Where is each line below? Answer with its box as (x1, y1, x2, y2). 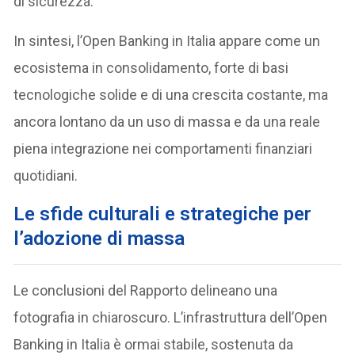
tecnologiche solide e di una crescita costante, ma (13, 86, 329, 103)
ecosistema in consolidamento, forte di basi (13, 59, 289, 76)
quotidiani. (13, 166, 78, 184)
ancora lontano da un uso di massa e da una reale (13, 113, 321, 130)
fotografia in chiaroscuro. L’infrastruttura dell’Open (13, 308, 328, 326)
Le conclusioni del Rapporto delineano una (13, 281, 278, 299)
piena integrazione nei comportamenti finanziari (13, 139, 313, 157)
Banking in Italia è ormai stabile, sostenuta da (13, 335, 294, 353)
